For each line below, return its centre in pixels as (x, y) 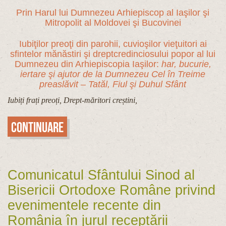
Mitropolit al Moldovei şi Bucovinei (113, 22)
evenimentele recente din (84, 205)
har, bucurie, (186, 64)
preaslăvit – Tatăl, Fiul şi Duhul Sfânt (113, 84)
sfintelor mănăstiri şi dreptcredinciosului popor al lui (113, 54)
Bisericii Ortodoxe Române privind (111, 190)
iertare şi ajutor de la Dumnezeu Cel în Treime (113, 74)
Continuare (37, 127)
